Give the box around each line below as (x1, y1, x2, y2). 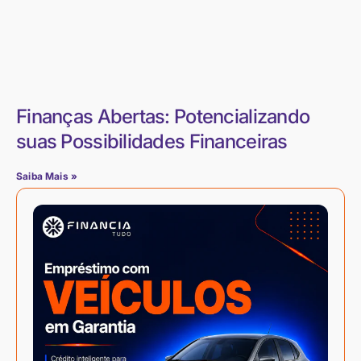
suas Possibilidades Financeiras (16, 129, 288, 153)
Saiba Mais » (16, 169, 78, 182)
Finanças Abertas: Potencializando (16, 104, 310, 128)
